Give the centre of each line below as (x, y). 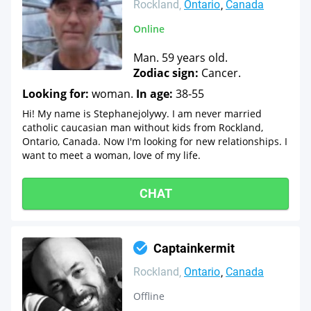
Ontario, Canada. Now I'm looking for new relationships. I (155, 141)
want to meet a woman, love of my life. (111, 155)
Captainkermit (194, 248)
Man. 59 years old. (180, 58)
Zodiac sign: (166, 73)
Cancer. (220, 73)
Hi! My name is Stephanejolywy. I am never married (142, 114)
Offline (149, 296)
